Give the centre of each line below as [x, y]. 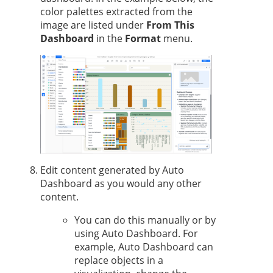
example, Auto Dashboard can [144, 247]
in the [109, 38]
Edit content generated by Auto [112, 170]
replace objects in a [119, 261]
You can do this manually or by [145, 220]
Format [143, 38]
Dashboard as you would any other [121, 184]
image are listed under [93, 25]
